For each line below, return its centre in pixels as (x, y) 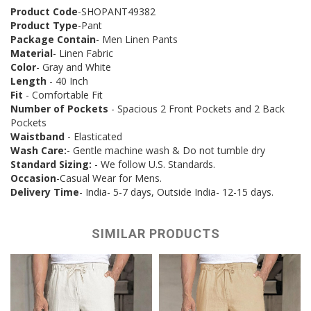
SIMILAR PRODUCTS (155, 233)
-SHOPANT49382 (117, 11)
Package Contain (53, 39)
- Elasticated (93, 136)
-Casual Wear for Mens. (109, 178)
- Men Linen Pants (137, 39)
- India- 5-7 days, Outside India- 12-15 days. (176, 192)
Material (32, 53)
